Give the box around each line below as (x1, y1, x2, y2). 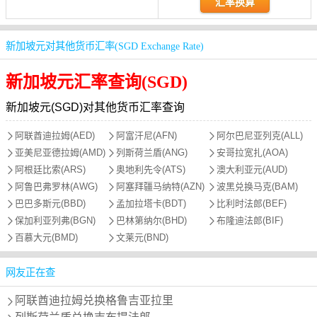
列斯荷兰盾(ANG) (115, 147, 188, 158)
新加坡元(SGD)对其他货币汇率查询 (6, 101, 185, 114)
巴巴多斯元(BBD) (15, 198, 86, 209)
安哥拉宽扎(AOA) (217, 147, 289, 158)
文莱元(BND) (115, 232, 168, 243)
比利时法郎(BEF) (217, 198, 287, 209)
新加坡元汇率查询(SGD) (6, 73, 188, 92)
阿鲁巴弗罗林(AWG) (15, 181, 98, 192)
